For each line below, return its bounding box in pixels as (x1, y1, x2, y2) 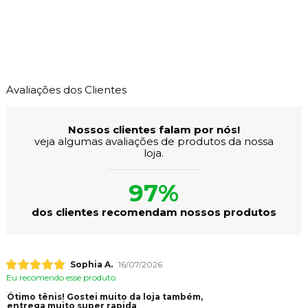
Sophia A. (69, 259, 113, 270)
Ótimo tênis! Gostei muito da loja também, (6, 291, 203, 302)
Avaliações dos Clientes (5, 83, 126, 97)
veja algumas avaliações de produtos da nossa (34, 135, 274, 148)
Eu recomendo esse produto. (5, 272, 118, 283)
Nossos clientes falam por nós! (67, 123, 240, 137)
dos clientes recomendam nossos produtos (31, 206, 276, 219)
